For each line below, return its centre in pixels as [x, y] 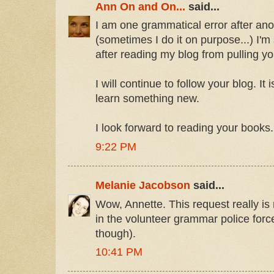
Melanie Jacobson [143, 186]
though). [116, 233]
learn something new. [147, 99]
